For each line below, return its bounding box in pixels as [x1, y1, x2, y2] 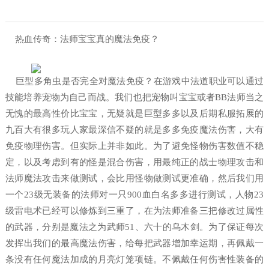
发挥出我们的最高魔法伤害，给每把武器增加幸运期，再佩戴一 [5, 238, 264, 248]
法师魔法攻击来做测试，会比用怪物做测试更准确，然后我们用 [5, 174, 264, 183]
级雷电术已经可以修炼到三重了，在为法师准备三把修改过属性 [5, 206, 264, 216]
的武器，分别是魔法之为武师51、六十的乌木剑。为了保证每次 [5, 222, 264, 232]
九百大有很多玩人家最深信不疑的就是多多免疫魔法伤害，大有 [5, 125, 264, 134]
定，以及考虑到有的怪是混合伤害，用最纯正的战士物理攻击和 [5, 157, 264, 167]
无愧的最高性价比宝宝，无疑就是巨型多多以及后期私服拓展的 [5, 109, 264, 118]
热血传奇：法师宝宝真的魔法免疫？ [5, 34, 159, 44]
